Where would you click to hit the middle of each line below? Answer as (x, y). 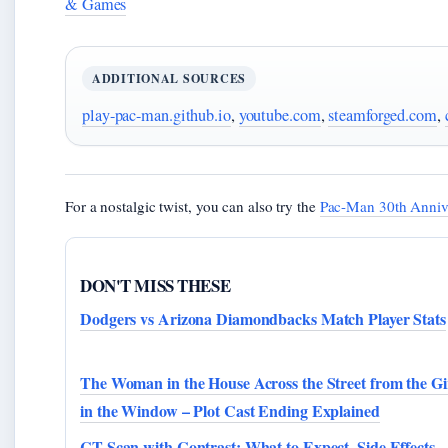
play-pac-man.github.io (156, 115)
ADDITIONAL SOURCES (169, 79)
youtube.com (279, 115)
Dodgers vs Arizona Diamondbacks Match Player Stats (263, 319)
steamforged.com (382, 115)
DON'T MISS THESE (155, 286)
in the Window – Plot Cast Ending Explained (230, 411)
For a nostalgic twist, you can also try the (192, 206)
